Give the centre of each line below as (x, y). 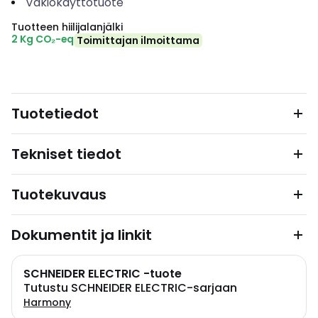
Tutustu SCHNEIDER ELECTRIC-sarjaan (130, 288)
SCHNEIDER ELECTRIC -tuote (103, 274)
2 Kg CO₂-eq (43, 39)
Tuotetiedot (55, 114)
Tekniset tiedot (66, 154)
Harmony (47, 302)
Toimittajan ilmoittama (138, 40)
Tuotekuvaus (59, 194)
